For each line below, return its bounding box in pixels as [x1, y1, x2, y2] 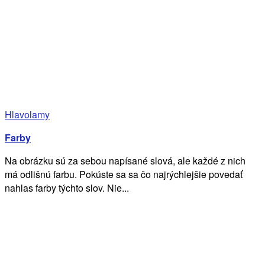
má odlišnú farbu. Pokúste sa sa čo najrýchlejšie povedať [5, 167, 243, 181]
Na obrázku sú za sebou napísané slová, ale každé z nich [5, 153, 245, 167]
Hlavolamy [5, 107, 50, 121]
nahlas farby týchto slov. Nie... [5, 180, 129, 195]
